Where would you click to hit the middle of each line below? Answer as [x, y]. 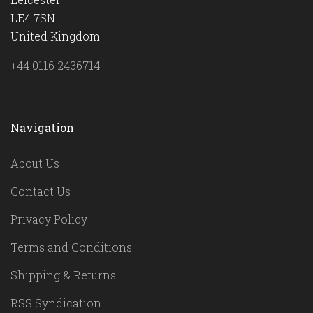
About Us [35, 163]
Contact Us [41, 191]
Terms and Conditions [71, 247]
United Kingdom [55, 36]
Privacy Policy [49, 219]
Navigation [42, 128]
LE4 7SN [33, 18]
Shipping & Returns [63, 275]
